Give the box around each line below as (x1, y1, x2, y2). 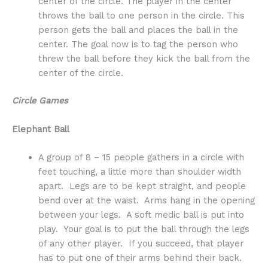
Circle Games (12, 95, 68, 106)
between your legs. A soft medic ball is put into (38, 209, 244, 220)
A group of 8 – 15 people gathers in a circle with (38, 151, 244, 163)
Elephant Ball (12, 123, 69, 135)
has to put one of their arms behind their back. (38, 252, 245, 263)
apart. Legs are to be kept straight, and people (38, 180, 246, 191)
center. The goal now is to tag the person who (38, 39, 238, 50)
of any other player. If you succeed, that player (38, 237, 243, 249)
